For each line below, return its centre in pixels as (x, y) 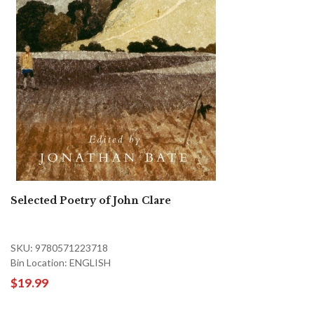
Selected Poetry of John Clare (91, 200)
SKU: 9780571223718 (59, 247)
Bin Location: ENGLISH (61, 262)
